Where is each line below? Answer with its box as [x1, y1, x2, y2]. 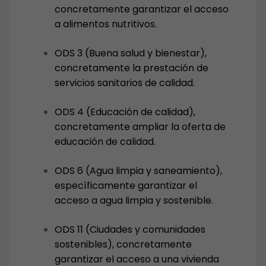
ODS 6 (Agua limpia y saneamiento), [55, 164, 222, 178]
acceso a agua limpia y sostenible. [55, 194, 213, 207]
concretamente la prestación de [55, 61, 208, 75]
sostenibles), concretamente [55, 237, 192, 251]
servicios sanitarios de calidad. [55, 76, 195, 90]
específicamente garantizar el [55, 179, 197, 192]
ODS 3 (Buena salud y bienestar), [55, 46, 207, 60]
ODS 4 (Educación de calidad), [55, 105, 195, 119]
